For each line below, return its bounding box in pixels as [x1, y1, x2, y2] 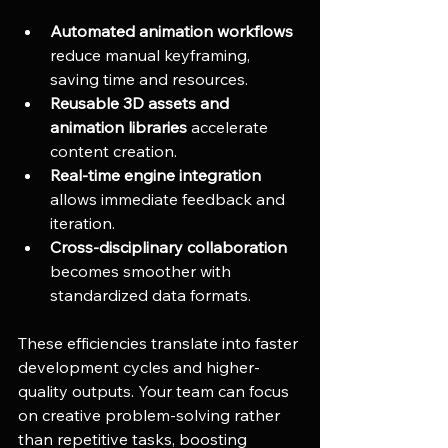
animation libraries [50, 116, 187, 137]
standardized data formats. [50, 284, 251, 305]
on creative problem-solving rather [18, 404, 284, 425]
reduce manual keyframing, [50, 44, 254, 65]
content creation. [50, 140, 177, 161]
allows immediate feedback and [50, 188, 289, 209]
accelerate [187, 116, 272, 137]
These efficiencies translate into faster [18, 332, 302, 353]
